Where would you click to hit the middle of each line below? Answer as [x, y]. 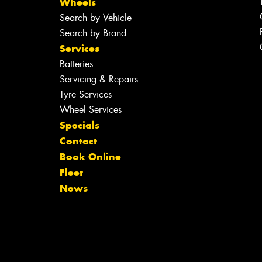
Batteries [76, 64]
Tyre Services [85, 95]
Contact [78, 141]
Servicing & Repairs [99, 80]
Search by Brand [93, 33]
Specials [79, 125]
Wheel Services [90, 110]
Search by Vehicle [95, 18]
